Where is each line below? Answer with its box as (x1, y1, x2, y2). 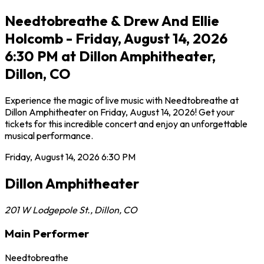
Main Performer (5, 226, 89, 241)
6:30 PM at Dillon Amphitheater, (5, 47, 216, 65)
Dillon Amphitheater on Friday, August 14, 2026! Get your (5, 105, 235, 118)
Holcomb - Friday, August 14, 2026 (5, 29, 227, 47)
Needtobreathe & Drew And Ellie (5, 11, 219, 29)
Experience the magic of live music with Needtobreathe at (5, 94, 239, 106)
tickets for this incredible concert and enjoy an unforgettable (5, 117, 247, 130)
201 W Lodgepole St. (5, 203, 90, 216)
